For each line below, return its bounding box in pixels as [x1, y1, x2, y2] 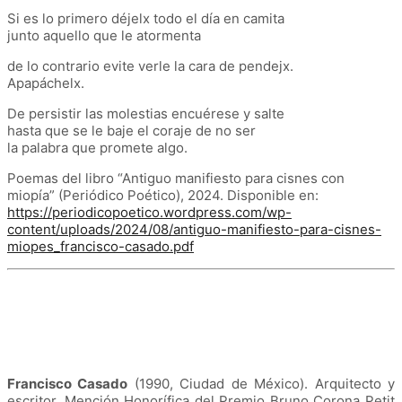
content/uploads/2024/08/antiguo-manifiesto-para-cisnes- [7, 220, 381, 238]
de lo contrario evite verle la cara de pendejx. [7, 57, 293, 74]
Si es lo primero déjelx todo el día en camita [7, 9, 284, 27]
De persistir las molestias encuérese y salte [7, 104, 284, 122]
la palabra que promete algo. [7, 138, 188, 156]
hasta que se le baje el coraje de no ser [7, 121, 256, 139]
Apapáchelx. [7, 74, 84, 92]
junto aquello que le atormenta [7, 26, 201, 44]
